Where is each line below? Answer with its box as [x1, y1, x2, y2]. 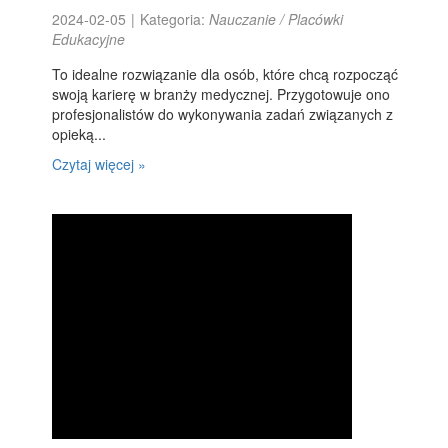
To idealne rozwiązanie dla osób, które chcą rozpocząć [52, 64, 399, 84]
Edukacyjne [52, 29, 126, 49]
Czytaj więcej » [52, 154, 147, 174]
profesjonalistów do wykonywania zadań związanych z [52, 104, 394, 124]
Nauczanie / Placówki [209, 9, 344, 29]
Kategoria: [140, 9, 210, 29]
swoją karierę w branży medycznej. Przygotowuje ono [52, 84, 391, 104]
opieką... [52, 124, 107, 144]
